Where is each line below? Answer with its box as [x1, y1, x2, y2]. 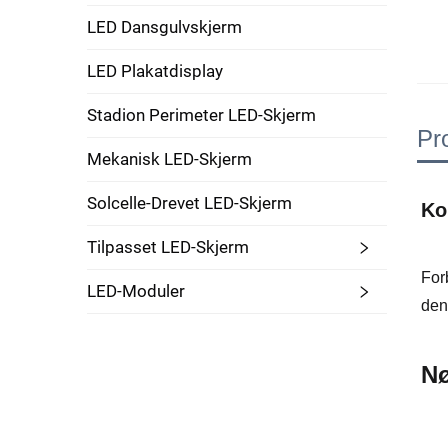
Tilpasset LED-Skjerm [87, 237, 249, 257]
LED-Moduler [87, 281, 185, 301]
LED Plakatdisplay [87, 61, 223, 81]
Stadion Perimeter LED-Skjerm [87, 105, 316, 125]
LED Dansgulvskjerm [87, 17, 242, 37]
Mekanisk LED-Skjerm [87, 149, 252, 169]
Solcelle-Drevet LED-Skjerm [87, 193, 292, 213]
